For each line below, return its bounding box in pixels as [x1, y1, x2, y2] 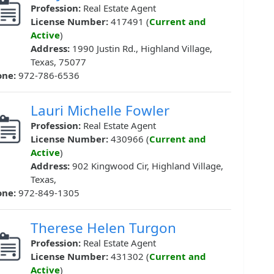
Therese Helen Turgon [31, 218, 176, 238]
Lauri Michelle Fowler [31, 101, 169, 120]
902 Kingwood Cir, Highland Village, [72, 160, 223, 172]
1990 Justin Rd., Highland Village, [72, 42, 212, 55]
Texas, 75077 [31, 56, 86, 68]
